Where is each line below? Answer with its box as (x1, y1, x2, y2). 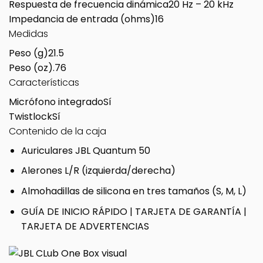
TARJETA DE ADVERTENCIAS (21, 219, 149, 233)
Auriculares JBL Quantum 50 (21, 143, 150, 157)
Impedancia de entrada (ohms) (9, 12, 155, 26)
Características (9, 75, 79, 89)
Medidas (9, 26, 48, 41)
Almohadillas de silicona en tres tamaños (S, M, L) (21, 184, 247, 198)
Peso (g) (9, 46, 48, 60)
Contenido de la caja (9, 124, 106, 138)
